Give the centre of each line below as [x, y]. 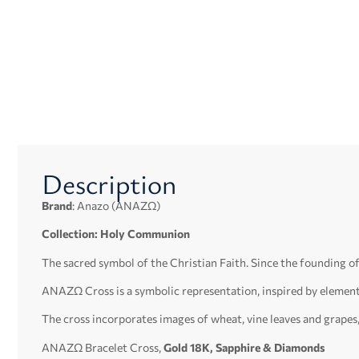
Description [109, 183]
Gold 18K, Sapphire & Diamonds [243, 347]
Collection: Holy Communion [116, 234]
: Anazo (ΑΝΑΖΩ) [116, 205]
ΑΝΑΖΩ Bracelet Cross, [101, 347]
